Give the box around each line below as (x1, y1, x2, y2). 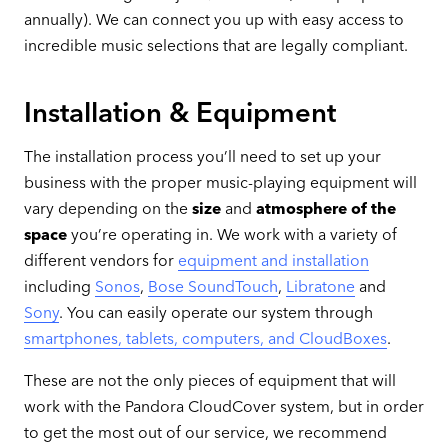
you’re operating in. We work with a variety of (66, 225, 397, 245)
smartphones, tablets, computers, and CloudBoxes (23, 329, 387, 349)
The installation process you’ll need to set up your (23, 147, 381, 167)
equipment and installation (177, 251, 369, 271)
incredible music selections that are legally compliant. (23, 36, 408, 56)
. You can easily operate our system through (58, 303, 373, 323)
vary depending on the (23, 199, 192, 219)
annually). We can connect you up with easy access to (23, 10, 404, 30)
